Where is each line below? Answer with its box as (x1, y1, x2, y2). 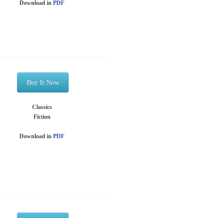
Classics (32, 103, 52, 110)
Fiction (33, 113, 51, 120)
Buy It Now (26, 78, 59, 86)
